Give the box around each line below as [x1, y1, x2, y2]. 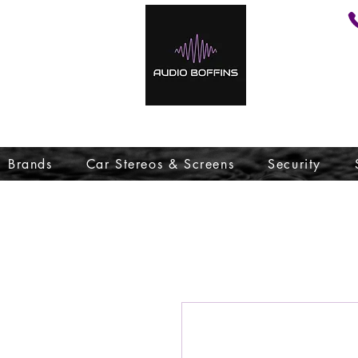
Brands [8, 155, 53, 173]
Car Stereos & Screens [86, 155, 235, 173]
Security [268, 155, 322, 173]
